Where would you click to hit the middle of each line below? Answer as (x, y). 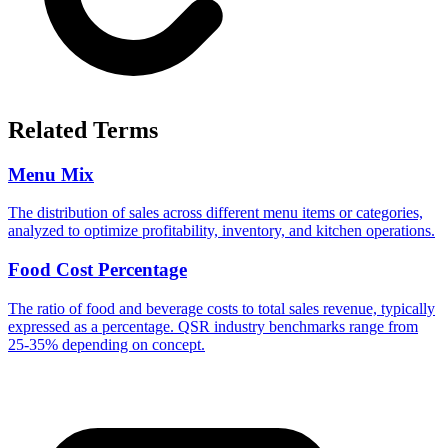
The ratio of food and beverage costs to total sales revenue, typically (221, 308)
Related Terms (83, 129)
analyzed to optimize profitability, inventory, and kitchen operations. (221, 231)
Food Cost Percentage (97, 270)
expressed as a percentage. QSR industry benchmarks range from (213, 326)
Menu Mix (51, 174)
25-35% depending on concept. (106, 344)
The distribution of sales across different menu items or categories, (215, 213)
